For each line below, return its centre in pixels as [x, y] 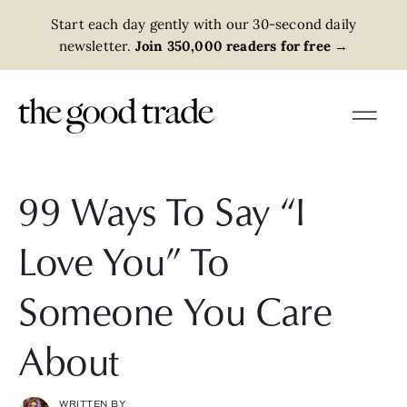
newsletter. [95, 45]
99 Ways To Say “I [162, 210]
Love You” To [124, 260]
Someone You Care [175, 310]
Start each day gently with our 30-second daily [203, 24]
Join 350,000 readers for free [231, 45]
